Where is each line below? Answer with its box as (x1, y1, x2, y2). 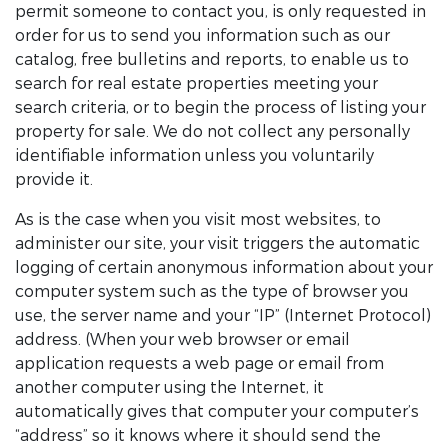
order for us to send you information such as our (15, 25, 390, 46)
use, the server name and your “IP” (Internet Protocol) (15, 305, 431, 326)
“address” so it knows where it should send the (15, 425, 381, 446)
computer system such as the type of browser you (15, 281, 409, 302)
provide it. (15, 169, 93, 190)
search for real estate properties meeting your (15, 73, 378, 94)
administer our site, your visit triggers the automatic (15, 233, 420, 254)
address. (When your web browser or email (15, 329, 350, 350)
